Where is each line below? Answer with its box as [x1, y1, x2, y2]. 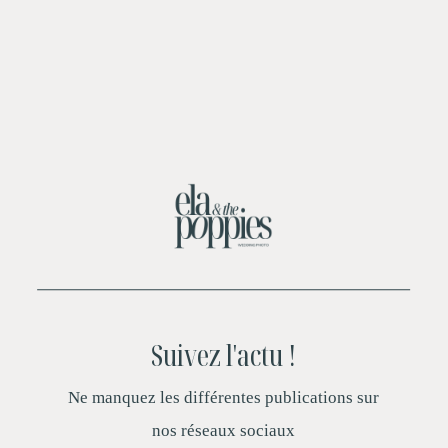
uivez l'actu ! [163, 335, 297, 375]
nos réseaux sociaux [152, 420, 296, 440]
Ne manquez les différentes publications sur [68, 387, 380, 407]
